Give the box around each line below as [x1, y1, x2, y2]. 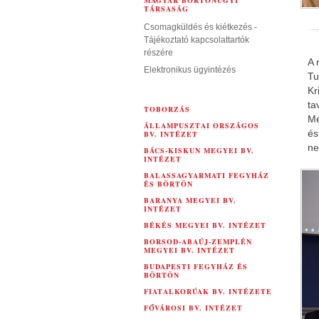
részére [144, 48, 173, 58]
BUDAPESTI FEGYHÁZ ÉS [144, 261, 248, 271]
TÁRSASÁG [144, 4, 189, 14]
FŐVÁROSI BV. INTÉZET [144, 303, 243, 313]
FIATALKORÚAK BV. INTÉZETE [144, 286, 272, 296]
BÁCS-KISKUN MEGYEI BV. [144, 145, 254, 155]
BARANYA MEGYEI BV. [144, 195, 236, 205]
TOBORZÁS [144, 104, 190, 114]
